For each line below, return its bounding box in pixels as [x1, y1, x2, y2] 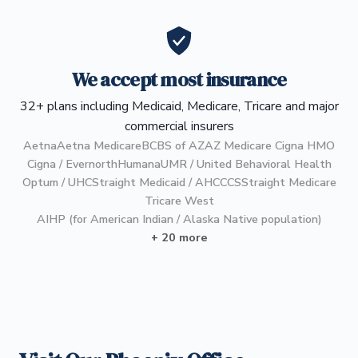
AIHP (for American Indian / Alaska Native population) [36, 211, 322, 228]
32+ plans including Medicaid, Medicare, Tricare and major [19, 97, 339, 116]
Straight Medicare [241, 174, 336, 191]
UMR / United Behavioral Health [160, 156, 332, 173]
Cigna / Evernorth [26, 156, 117, 173]
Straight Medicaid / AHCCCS [91, 174, 241, 191]
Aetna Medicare [57, 137, 141, 154]
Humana [117, 156, 161, 173]
